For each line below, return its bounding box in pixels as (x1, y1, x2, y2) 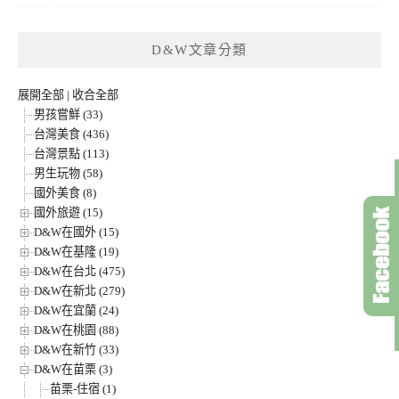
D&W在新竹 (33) (34, 343, 118, 357)
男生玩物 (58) (34, 167, 102, 181)
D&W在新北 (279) (34, 284, 125, 298)
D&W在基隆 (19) (34, 245, 118, 259)
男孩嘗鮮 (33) (34, 108, 102, 122)
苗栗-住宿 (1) (50, 382, 116, 396)
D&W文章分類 (151, 43, 248, 58)
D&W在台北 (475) (34, 265, 125, 279)
